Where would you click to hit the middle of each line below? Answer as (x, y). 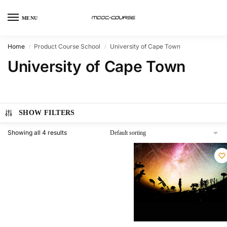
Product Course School (67, 46)
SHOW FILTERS (47, 113)
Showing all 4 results (37, 133)
